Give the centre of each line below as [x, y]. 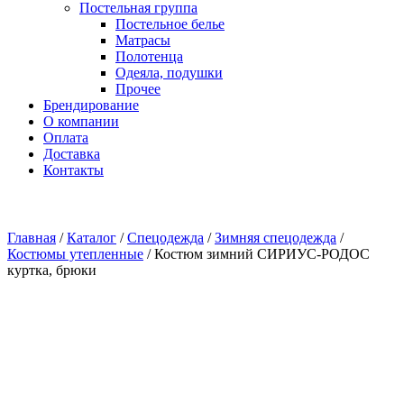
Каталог [92, 238]
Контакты [73, 170]
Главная [32, 238]
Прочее [138, 89]
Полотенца [149, 56]
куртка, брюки [52, 270]
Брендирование [91, 105]
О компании [81, 121]
